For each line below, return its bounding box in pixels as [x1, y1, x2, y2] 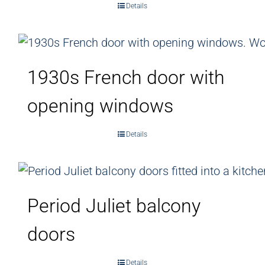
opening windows [27, 94, 173, 117]
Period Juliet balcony [27, 194, 201, 217]
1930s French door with [27, 66, 225, 89]
